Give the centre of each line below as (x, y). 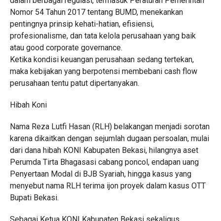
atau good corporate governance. (66, 48)
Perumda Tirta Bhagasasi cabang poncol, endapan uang (104, 162)
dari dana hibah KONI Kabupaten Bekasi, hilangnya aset (104, 150)
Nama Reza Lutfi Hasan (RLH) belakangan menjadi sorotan (110, 127)
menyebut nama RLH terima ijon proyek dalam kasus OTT (108, 186)
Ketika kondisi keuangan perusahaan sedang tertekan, (102, 59)
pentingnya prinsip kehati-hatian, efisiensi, (82, 24)
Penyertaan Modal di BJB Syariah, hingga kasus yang (100, 174)
